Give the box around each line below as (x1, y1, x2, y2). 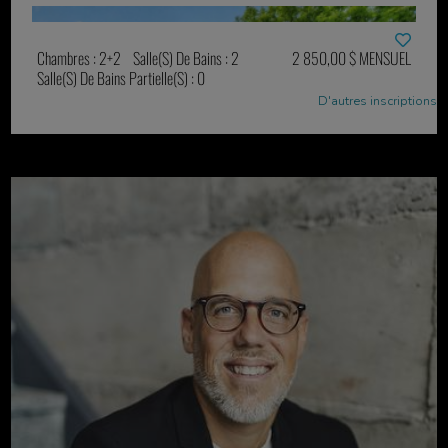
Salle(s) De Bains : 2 (132, 45, 239, 70)
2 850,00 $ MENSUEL (291, 45, 411, 70)
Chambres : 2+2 (37, 45, 122, 70)
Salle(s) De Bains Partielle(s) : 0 (37, 65, 206, 90)
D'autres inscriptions (317, 91, 437, 110)
